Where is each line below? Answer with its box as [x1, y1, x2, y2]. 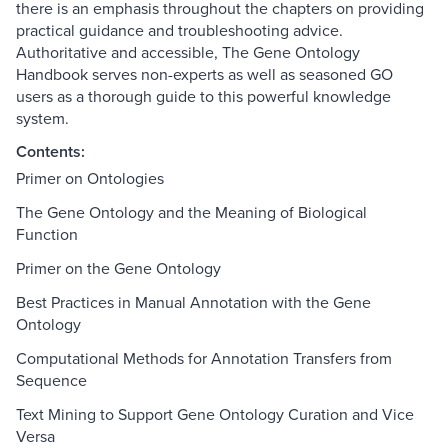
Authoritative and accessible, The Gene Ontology [16, 41, 360, 64]
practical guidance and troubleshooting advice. [16, 19, 343, 42]
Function [16, 223, 78, 246]
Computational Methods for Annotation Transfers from [16, 347, 392, 370]
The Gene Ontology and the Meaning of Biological [16, 201, 367, 224]
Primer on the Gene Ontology [16, 257, 221, 280]
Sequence [16, 369, 87, 392]
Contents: [16, 140, 85, 164]
